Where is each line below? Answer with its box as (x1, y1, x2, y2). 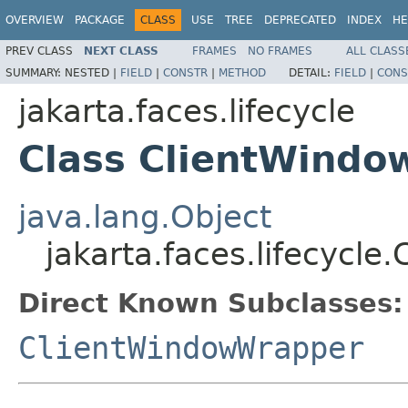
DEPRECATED (264, 14, 336, 26)
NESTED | (65, 66, 120, 79)
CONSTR (163, 66, 208, 79)
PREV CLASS (5, 44, 73, 57)
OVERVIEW (5, 14, 64, 26)
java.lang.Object (18, 198, 271, 235)
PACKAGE (75, 14, 125, 26)
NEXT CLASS (84, 44, 158, 57)
